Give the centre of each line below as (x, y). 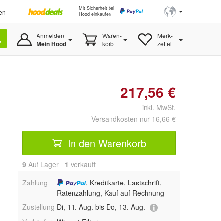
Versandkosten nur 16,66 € (133, 119)
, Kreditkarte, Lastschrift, (124, 183)
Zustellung (38, 207)
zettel (164, 44)
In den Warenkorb (105, 143)
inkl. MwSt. (155, 107)
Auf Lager (45, 164)
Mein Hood (51, 44)
